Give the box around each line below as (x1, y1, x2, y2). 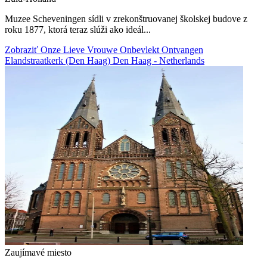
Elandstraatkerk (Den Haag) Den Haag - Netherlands (5, 55, 204, 66)
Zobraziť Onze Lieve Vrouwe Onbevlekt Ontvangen (5, 44, 203, 55)
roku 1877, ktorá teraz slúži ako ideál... (5, 24, 151, 35)
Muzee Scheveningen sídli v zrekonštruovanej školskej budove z (5, 13, 247, 24)
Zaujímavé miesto (5, 247, 72, 257)
